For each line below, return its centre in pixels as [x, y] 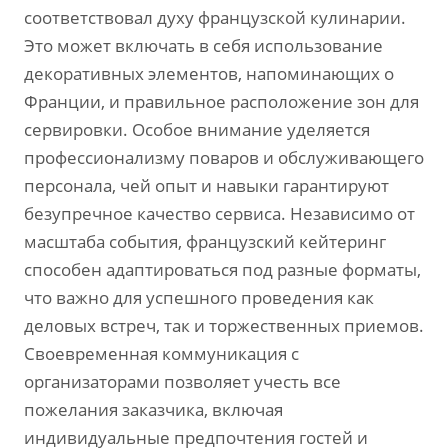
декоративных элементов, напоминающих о [209, 73]
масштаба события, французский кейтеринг [205, 241]
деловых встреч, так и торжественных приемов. [224, 325]
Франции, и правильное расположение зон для [221, 101]
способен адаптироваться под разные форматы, [222, 269]
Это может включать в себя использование [203, 45]
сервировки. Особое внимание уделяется [197, 129]
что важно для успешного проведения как [199, 297]
